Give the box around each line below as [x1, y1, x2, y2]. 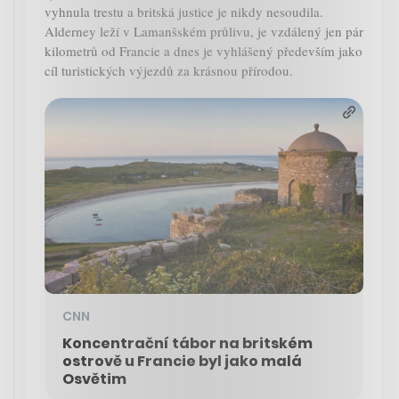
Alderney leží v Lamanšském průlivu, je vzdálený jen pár [45, 22, 363, 41]
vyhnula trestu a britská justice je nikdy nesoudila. [45, 3, 323, 21]
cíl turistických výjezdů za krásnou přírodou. [45, 61, 293, 80]
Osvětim [62, 369, 126, 390]
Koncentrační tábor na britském [62, 333, 313, 354]
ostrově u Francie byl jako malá [62, 351, 302, 372]
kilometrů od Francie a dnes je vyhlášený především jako [45, 42, 362, 61]
